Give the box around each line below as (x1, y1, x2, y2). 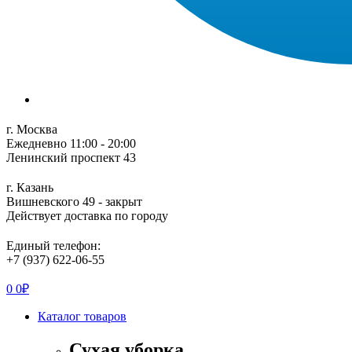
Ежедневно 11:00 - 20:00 (6, 136, 136, 150)
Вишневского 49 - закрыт (6, 194, 142, 208)
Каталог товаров (38, 309, 126, 323)
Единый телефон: (6, 238, 101, 252)
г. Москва (6, 122, 57, 136)
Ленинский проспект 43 (6, 150, 136, 164)
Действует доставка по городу (6, 208, 168, 222)
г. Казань (6, 180, 53, 194)
